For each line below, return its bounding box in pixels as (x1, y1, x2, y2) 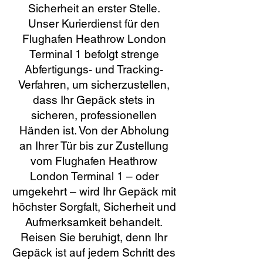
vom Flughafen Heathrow (31, 154, 157, 167)
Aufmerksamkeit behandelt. (25, 215, 163, 228)
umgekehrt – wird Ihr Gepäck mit (12, 185, 176, 198)
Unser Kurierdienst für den (28, 17, 160, 30)
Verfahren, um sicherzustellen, (18, 78, 170, 91)
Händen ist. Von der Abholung (19, 124, 169, 137)
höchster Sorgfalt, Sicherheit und (12, 200, 176, 213)
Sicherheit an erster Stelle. (28, 2, 160, 15)
